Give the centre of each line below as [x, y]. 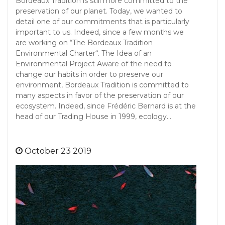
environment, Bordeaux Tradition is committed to [102, 85]
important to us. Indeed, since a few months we [100, 32]
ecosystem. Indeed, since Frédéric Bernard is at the [106, 106]
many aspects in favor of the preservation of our [100, 95]
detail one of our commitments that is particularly [102, 22]
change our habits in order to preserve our [89, 74]
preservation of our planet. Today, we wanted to [99, 11]
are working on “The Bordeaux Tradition [84, 43]
